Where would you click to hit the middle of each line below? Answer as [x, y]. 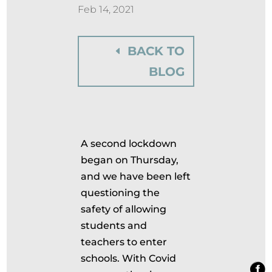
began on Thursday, [130, 160]
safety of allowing [124, 209]
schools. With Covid [129, 258]
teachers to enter [124, 242]
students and [114, 226]
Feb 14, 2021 [106, 9]
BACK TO [156, 51]
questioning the [121, 193]
